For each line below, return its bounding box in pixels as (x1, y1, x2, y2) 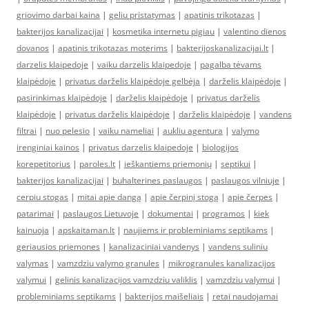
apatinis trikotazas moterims (58, 42, 168, 54)
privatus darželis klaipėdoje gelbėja (65, 75, 200, 87)
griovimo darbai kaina (17, 9, 100, 21)
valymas (17, 257, 48, 269)
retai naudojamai (212, 290, 278, 302)
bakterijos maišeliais (125, 290, 203, 302)
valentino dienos (223, 26, 286, 37)
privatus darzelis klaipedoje (88, 141, 193, 153)
